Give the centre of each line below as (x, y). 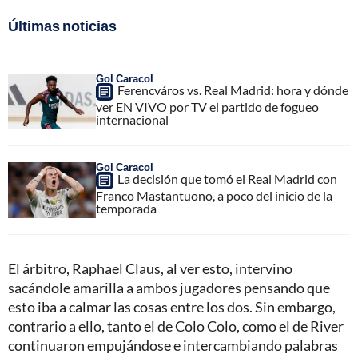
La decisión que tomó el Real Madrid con (227, 178)
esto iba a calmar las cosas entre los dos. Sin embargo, (172, 306)
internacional (132, 119)
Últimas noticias (62, 25)
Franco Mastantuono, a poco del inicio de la (214, 195)
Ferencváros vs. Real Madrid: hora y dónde (233, 89)
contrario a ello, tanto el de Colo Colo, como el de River (176, 326)
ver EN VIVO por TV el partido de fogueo (207, 106)
